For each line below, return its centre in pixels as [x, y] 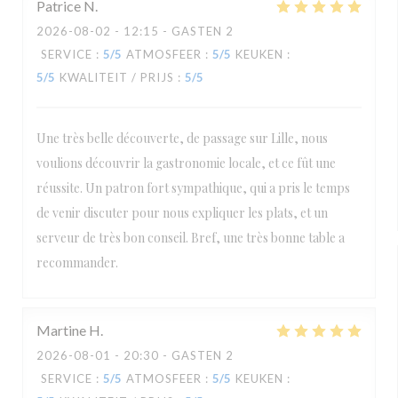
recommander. [77, 263]
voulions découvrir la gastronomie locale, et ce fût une [186, 163]
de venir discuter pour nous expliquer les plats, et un [182, 213]
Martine [61, 330]
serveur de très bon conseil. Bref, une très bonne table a [191, 238]
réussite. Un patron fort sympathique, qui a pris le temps [193, 188]
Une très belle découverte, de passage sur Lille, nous [182, 138]
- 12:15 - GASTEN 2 [172, 31]
